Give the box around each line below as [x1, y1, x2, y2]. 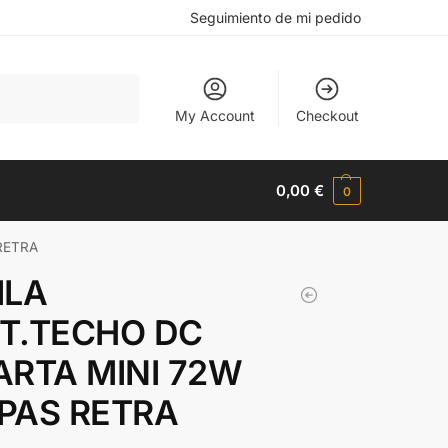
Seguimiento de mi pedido [190, 9, 361, 26]
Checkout [295, 106, 359, 124]
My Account [175, 106, 256, 124]
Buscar [91, 74, 133, 90]
